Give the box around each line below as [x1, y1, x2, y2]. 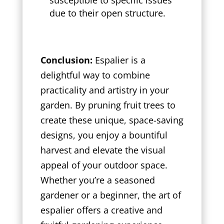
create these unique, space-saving [40, 113, 183, 126]
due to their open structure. [49, 6, 165, 19]
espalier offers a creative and [40, 203, 162, 216]
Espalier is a [92, 53, 145, 66]
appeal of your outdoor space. [40, 158, 167, 171]
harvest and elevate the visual [40, 143, 165, 156]
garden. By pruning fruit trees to [40, 98, 175, 111]
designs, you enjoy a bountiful [40, 128, 167, 141]
